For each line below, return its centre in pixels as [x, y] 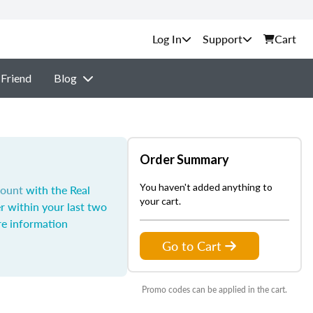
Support [223, 39]
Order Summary [184, 159]
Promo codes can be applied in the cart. [214, 290]
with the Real [57, 190]
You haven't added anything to [206, 187]
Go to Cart [192, 246]
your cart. [160, 201]
